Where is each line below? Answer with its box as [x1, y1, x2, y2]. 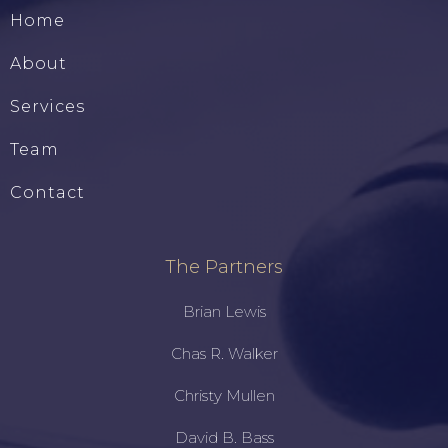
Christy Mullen [173, 386, 275, 406]
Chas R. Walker [170, 344, 278, 364]
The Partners [165, 256, 283, 279]
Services [10, 97, 85, 117]
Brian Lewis [182, 302, 266, 322]
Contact [10, 183, 85, 203]
